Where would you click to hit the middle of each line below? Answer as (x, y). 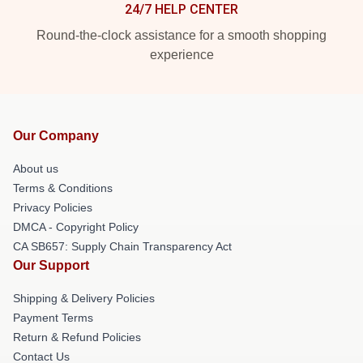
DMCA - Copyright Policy (76, 226)
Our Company (56, 135)
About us (36, 168)
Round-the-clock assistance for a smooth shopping (181, 35)
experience (181, 54)
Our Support (51, 265)
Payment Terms (53, 317)
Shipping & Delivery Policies (84, 298)
